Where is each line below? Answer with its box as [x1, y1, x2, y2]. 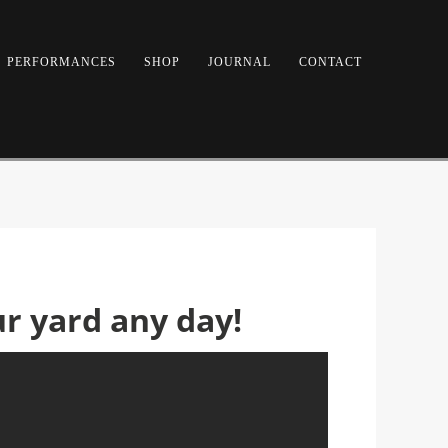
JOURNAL [207, 55, 271, 69]
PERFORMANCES [6, 55, 116, 69]
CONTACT [298, 55, 362, 69]
